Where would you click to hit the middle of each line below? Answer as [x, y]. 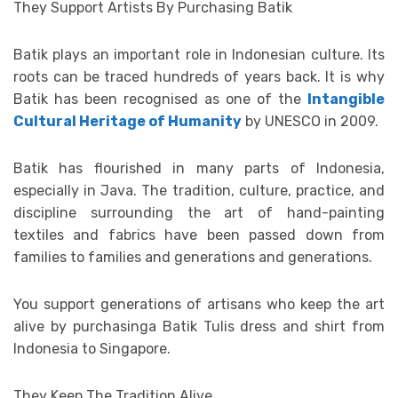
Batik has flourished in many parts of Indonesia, [199, 168]
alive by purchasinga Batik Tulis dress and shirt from [199, 326]
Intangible [346, 99]
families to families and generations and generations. [193, 257]
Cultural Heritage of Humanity [127, 121]
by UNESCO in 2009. [314, 121]
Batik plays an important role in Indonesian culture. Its [199, 54]
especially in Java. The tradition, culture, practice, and [199, 190]
